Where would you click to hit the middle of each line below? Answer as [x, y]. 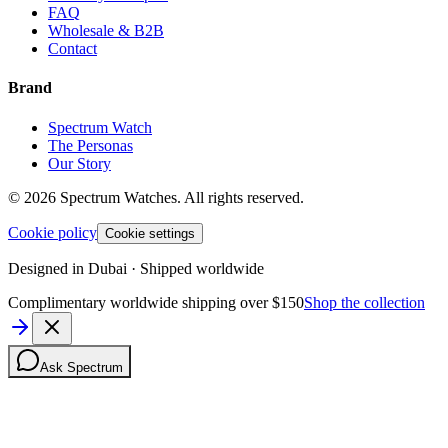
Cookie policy [52, 232]
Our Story [79, 163]
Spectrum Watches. [120, 197]
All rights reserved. [244, 197]
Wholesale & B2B [106, 31]
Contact [72, 49]
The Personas [90, 145]
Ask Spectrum [81, 367]
